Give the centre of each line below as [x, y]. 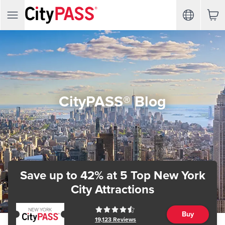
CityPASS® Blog [113, 101]
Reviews [124, 219]
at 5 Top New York [154, 176]
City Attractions [113, 190]
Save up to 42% [62, 176]
